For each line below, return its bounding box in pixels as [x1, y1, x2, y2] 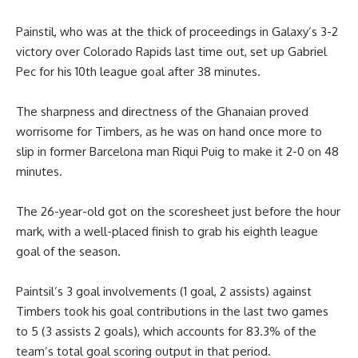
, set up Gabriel [245, 43, 327, 59]
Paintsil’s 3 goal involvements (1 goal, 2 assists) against [16, 283, 312, 299]
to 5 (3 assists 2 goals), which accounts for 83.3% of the [16, 323, 316, 339]
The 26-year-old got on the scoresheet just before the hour [16, 203, 340, 219]
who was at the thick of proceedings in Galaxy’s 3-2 [60, 23, 338, 39]
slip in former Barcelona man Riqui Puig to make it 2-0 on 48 [16, 143, 339, 159]
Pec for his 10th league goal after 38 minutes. [16, 63, 261, 79]
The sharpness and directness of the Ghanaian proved [16, 103, 308, 119]
